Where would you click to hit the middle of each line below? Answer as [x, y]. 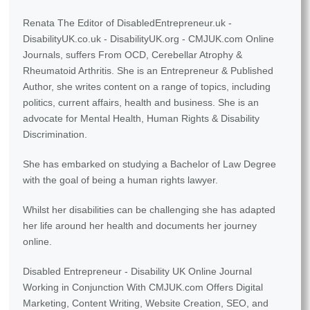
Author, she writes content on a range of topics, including [147, 87]
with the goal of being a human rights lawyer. [121, 180]
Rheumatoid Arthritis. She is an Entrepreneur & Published [148, 71]
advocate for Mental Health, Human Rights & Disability [142, 119]
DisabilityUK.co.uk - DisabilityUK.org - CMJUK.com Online [149, 39]
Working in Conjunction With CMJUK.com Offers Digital [143, 288]
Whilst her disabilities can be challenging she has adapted [149, 210]
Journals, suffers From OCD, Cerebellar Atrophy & [133, 55]
